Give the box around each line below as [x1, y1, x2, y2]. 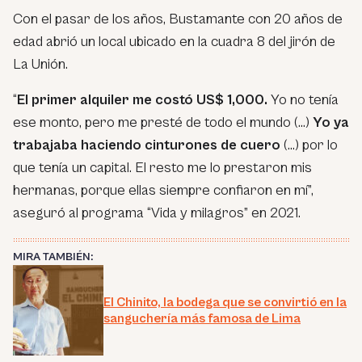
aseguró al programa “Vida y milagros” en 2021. [13, 204, 301, 222]
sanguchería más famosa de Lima [103, 311, 301, 326]
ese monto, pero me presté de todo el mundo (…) [13, 114, 313, 132]
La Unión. [13, 56, 68, 74]
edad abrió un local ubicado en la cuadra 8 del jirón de [13, 33, 335, 51]
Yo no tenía [267, 91, 339, 109]
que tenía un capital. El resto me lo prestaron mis [13, 159, 312, 177]
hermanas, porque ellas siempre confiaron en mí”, [13, 182, 314, 200]
